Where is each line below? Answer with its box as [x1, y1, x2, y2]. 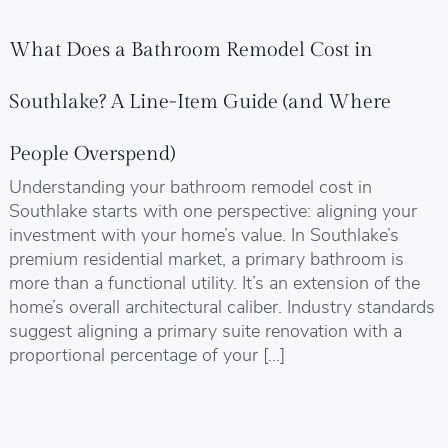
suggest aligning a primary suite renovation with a [8, 318, 402, 342]
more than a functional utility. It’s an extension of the [8, 270, 420, 294]
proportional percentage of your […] [8, 342, 285, 366]
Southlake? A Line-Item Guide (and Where [8, 90, 391, 115]
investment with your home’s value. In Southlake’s [8, 222, 399, 246]
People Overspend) [8, 142, 175, 167]
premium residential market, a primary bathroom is [8, 246, 404, 270]
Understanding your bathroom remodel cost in [8, 174, 372, 198]
